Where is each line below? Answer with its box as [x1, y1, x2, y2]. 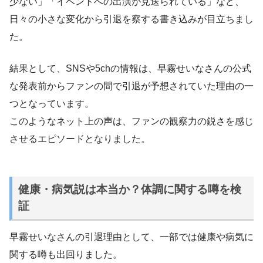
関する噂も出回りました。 [9, 249, 122, 260]
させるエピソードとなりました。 [9, 133, 150, 144]
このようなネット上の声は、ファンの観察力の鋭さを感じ [9, 116, 254, 126]
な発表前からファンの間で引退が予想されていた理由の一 [9, 80, 254, 91]
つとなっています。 [9, 98, 94, 109]
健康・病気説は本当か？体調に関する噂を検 [18, 183, 241, 196]
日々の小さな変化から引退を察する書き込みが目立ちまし [9, 14, 254, 24]
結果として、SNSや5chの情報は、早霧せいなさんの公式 [9, 63, 251, 73]
